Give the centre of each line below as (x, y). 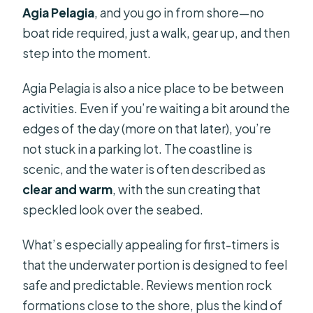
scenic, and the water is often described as (144, 169)
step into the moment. (87, 53)
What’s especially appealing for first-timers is (151, 244)
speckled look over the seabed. (113, 209)
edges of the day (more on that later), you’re (147, 128)
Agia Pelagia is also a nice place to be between (153, 88)
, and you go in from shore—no (180, 12)
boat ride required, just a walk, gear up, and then (156, 32)
